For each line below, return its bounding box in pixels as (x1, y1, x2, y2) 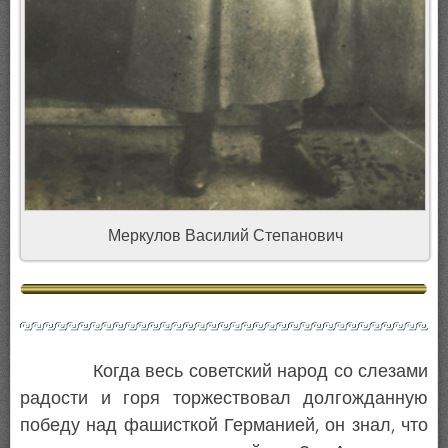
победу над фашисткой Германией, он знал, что (20, 414, 428, 437)
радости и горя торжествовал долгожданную (20, 387, 428, 410)
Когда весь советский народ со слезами (20, 360, 428, 383)
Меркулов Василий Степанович (107, 225, 343, 245)
